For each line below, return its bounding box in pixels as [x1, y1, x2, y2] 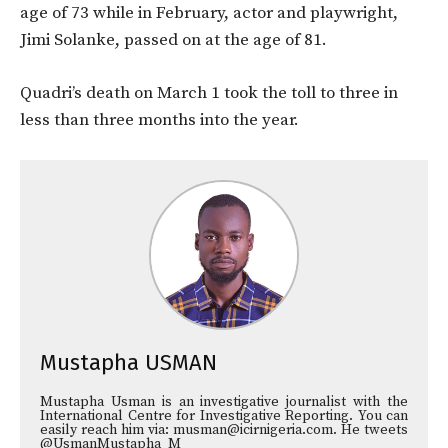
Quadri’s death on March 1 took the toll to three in [20, 82, 398, 105]
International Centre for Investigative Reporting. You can [40, 407, 408, 426]
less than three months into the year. [20, 109, 299, 132]
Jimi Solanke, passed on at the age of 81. [20, 29, 327, 52]
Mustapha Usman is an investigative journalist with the [40, 393, 408, 412]
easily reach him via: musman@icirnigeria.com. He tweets [40, 421, 408, 440]
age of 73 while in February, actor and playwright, [20, 2, 398, 25]
